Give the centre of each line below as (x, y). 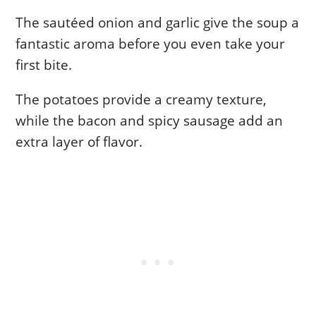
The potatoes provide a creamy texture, (141, 100)
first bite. (44, 65)
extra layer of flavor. (79, 142)
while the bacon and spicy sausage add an (150, 121)
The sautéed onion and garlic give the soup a (158, 23)
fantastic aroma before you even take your (151, 44)
